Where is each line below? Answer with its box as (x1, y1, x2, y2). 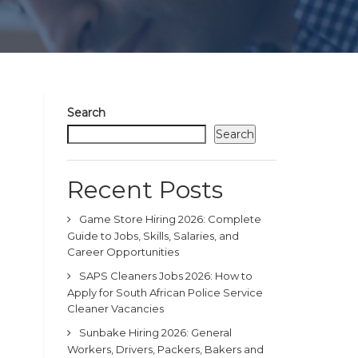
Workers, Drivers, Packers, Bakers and (66, 343, 264, 356)
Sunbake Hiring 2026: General (78, 326, 232, 339)
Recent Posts (66, 175, 223, 205)
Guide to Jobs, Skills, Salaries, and (66, 229, 239, 242)
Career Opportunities (66, 245, 179, 258)
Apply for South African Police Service (66, 286, 263, 299)
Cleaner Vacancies (66, 302, 164, 315)
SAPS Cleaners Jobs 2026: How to (78, 269, 253, 282)
